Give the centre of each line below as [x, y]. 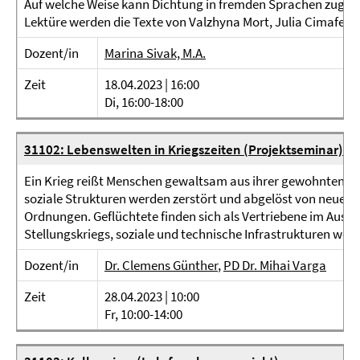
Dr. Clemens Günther [161, 265]
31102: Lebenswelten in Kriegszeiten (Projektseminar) [184, 149]
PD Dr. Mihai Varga [275, 265]
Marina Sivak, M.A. [155, 53]
